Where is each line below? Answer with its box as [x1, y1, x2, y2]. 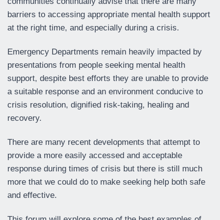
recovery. [7, 113, 42, 123]
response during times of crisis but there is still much [7, 164, 202, 173]
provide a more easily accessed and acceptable [7, 151, 182, 160]
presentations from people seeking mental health [7, 60, 185, 70]
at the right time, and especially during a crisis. [7, 23, 179, 32]
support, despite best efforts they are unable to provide [7, 74, 208, 83]
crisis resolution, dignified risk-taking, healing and [7, 100, 189, 110]
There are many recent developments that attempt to [7, 137, 200, 147]
